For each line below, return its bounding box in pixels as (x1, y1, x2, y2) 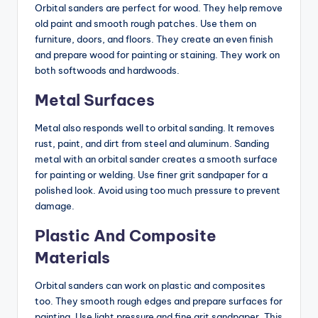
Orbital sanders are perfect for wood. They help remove (35, 2, 283, 14)
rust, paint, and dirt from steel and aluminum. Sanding (35, 138, 269, 150)
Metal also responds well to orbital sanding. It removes (35, 122, 275, 134)
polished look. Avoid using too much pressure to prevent (35, 185, 280, 197)
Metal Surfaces (35, 90, 155, 111)
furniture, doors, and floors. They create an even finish (35, 33, 273, 45)
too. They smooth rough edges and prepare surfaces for (35, 295, 283, 307)
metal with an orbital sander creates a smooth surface (35, 153, 278, 165)
